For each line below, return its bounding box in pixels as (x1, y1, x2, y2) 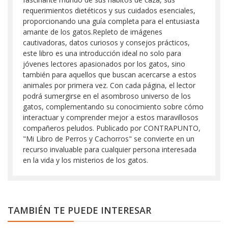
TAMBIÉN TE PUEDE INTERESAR (8, 204, 151, 216)
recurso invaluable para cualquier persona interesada (23, 145, 196, 154)
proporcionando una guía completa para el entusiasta (23, 16, 199, 26)
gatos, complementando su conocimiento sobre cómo (23, 102, 204, 111)
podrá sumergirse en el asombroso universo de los (23, 91, 191, 101)
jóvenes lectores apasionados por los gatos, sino (23, 59, 185, 69)
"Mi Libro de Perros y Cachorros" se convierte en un (23, 134, 194, 144)
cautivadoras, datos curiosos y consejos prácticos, (23, 38, 190, 47)
